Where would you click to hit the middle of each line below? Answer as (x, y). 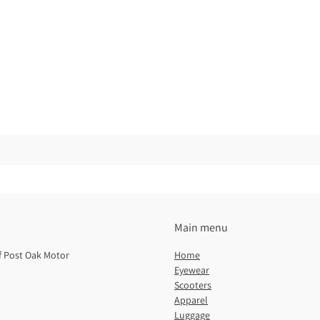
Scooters (193, 285)
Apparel (191, 300)
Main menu (201, 228)
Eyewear (192, 270)
